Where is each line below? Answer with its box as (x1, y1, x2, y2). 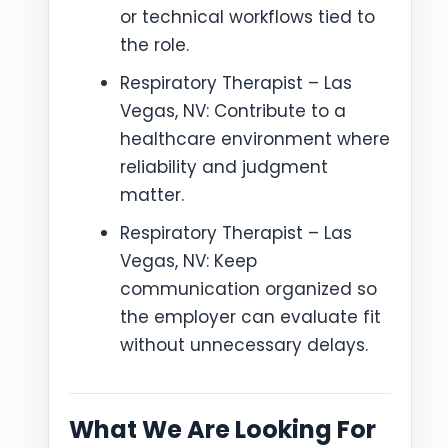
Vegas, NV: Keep (120, 249, 257, 273)
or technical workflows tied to (120, 5, 375, 29)
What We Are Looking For (69, 413, 376, 446)
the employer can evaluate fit (120, 305, 381, 329)
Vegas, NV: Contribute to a (120, 99, 346, 123)
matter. (120, 183, 184, 207)
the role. (120, 33, 189, 57)
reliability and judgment (120, 155, 328, 179)
